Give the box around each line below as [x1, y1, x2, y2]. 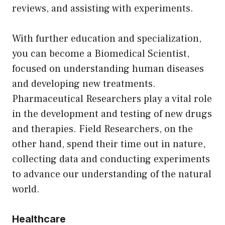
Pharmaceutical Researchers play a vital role [12, 92, 212, 106]
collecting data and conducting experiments [12, 153, 210, 166]
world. [12, 183, 40, 196]
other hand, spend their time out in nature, [12, 138, 205, 151]
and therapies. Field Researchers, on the [12, 123, 193, 136]
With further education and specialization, [12, 32, 201, 46]
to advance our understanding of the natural [12, 168, 211, 181]
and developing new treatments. [12, 77, 156, 91]
